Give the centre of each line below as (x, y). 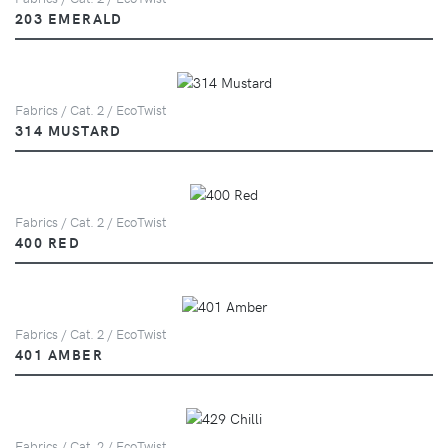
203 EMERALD (69, 17)
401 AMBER (59, 353)
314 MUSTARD (68, 129)
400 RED (48, 241)
